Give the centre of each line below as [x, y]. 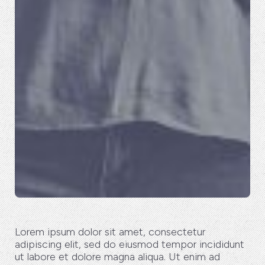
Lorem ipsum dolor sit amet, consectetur [110, 232]
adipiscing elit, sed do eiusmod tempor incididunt [130, 244]
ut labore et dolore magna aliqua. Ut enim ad [117, 256]
